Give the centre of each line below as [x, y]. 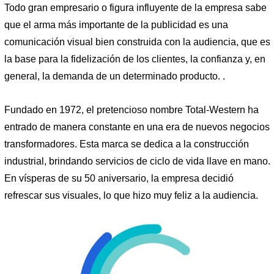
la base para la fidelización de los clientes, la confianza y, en [135, 59]
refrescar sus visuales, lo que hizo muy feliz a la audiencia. [131, 196]
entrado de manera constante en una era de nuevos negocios [137, 127]
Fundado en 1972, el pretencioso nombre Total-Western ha [131, 110]
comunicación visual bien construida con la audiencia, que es [137, 42]
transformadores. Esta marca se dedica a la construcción [127, 144]
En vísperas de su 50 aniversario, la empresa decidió [119, 179]
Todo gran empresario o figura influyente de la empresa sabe [135, 7]
